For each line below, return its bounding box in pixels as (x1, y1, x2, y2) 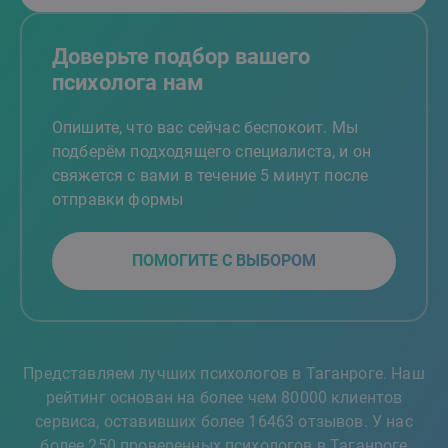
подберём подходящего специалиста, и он (52, 142, 372, 161)
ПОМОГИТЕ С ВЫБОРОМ (132, 251, 316, 270)
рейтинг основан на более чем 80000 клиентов (45, 388, 403, 407)
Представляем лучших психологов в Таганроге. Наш (23, 364, 425, 383)
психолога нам (52, 70, 205, 95)
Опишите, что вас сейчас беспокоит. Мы (52, 118, 358, 137)
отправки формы (52, 190, 184, 209)
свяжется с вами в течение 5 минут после (52, 166, 369, 185)
